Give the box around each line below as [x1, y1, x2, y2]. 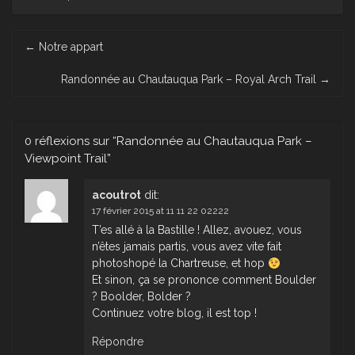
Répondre [92, 335, 143, 349]
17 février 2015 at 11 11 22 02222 [92, 205, 229, 217]
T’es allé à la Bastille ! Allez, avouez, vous [92, 223, 302, 237]
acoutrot [92, 189, 141, 202]
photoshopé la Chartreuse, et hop [92, 257, 268, 270]
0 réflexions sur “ [25, 134, 116, 149]
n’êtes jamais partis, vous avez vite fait [92, 240, 281, 254]
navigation [12, 48, 63, 62]
